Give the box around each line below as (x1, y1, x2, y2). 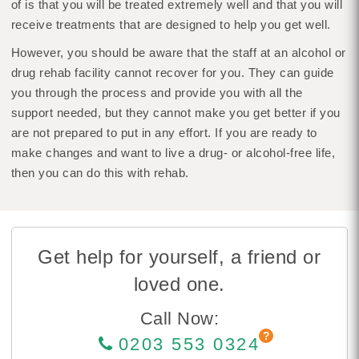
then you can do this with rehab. (10, 166, 189, 179)
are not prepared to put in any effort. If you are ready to (10, 126, 317, 139)
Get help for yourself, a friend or (38, 246, 321, 268)
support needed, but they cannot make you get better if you (10, 106, 341, 119)
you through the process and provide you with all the (10, 86, 303, 99)
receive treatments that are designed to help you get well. (10, 18, 331, 31)
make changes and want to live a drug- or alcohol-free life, (10, 146, 336, 159)
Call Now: (139, 309, 220, 329)
